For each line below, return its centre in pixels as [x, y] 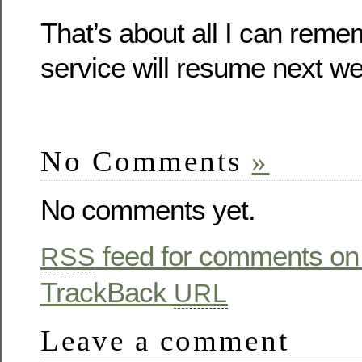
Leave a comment [165, 341]
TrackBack [107, 293]
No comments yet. [148, 210]
